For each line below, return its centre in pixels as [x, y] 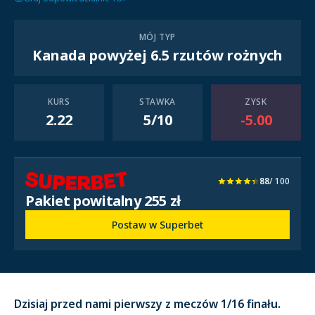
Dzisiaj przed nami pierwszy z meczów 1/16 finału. [147, 304]
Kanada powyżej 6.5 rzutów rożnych [157, 55]
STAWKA [157, 102]
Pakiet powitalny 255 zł [103, 201]
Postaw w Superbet [157, 225]
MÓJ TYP [157, 37]
